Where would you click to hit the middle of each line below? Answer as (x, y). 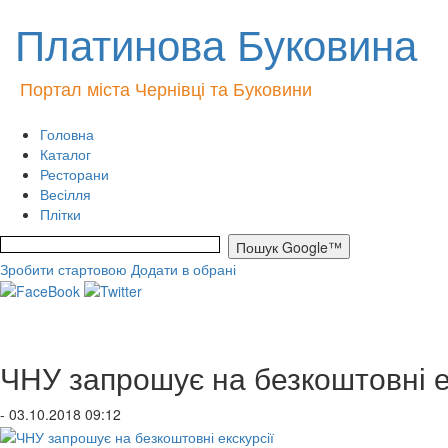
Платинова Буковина (216, 43)
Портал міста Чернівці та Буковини (166, 88)
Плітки (60, 214)
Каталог (65, 154)
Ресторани (74, 174)
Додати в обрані (183, 269)
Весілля (65, 194)
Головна (67, 134)
